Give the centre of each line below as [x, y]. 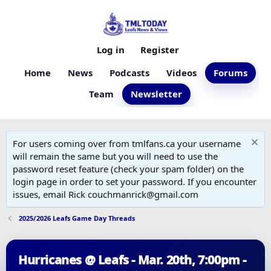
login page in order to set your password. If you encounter [135, 181]
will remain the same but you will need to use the [115, 156]
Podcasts [129, 73]
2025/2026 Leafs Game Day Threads [77, 218]
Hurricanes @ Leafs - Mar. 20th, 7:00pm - [132, 260]
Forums [230, 73]
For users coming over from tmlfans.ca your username [127, 143]
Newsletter [156, 94]
